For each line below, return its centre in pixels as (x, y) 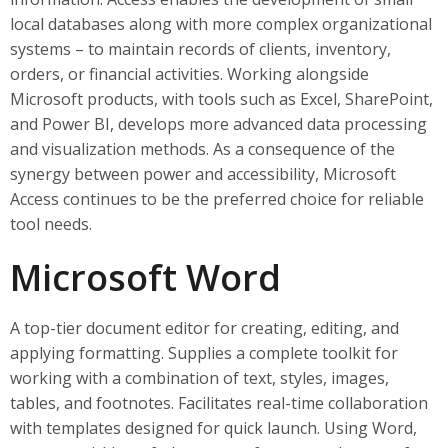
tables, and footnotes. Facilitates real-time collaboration (219, 403)
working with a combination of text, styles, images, (199, 378)
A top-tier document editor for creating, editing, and (204, 328)
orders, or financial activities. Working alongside (189, 74)
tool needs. (51, 224)
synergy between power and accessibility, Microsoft (203, 174)
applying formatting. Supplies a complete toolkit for (204, 353)
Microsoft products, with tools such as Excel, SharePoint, (221, 99)
